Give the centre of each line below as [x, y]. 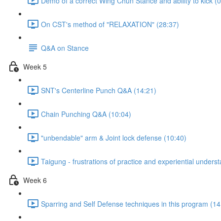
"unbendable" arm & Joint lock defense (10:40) [114, 137]
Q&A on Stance [65, 48]
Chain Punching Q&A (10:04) [86, 114]
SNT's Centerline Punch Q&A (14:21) [99, 90]
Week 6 [35, 180]
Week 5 [35, 66]
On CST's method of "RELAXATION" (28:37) [110, 24]
